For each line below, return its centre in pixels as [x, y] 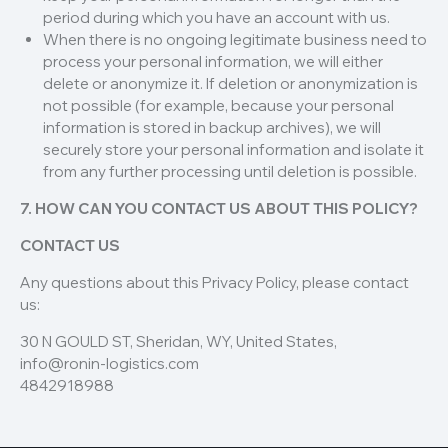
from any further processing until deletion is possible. [229, 172]
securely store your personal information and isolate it [233, 150]
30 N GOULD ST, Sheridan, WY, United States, [178, 342]
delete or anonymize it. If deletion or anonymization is [230, 84]
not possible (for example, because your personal [218, 106]
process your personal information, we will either [212, 62]
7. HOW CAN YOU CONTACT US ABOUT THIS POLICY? [219, 209]
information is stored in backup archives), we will [211, 128]
